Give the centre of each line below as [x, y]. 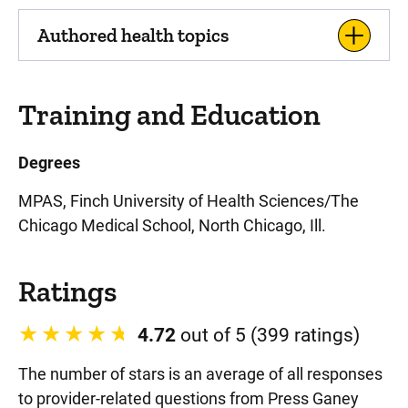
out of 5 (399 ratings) [268, 335]
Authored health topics [133, 35]
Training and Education [169, 115]
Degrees [49, 163]
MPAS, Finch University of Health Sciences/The [189, 201]
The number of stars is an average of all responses [200, 374]
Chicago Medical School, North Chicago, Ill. [172, 225]
